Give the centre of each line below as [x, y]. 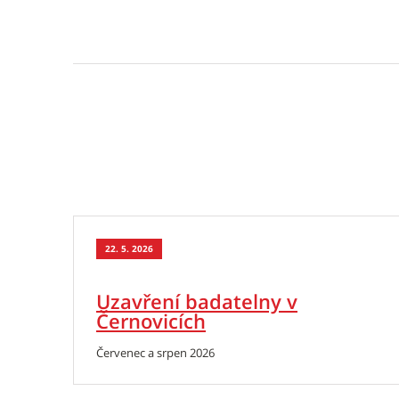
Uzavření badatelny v [197, 301]
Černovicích [151, 321]
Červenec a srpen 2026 [155, 353]
